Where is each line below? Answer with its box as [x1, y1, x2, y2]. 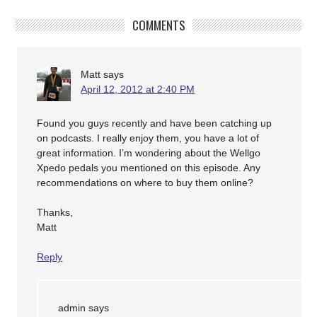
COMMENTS [132, 16, 185, 34]
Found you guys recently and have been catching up [37, 117, 272, 129]
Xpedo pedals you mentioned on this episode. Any [37, 162, 261, 173]
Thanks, [37, 207, 74, 218]
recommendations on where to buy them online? [37, 177, 254, 188]
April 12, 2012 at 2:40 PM [81, 83, 195, 95]
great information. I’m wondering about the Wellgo [37, 147, 261, 158]
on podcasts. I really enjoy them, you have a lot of [37, 132, 260, 144]
